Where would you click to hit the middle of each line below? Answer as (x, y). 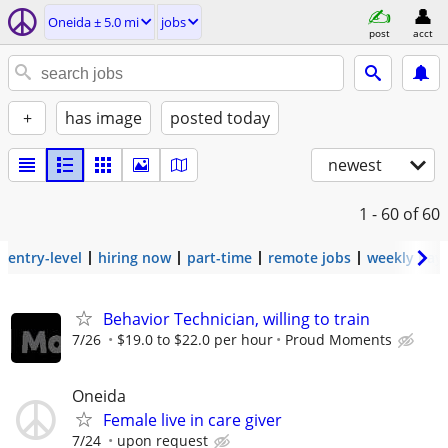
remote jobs (309, 257)
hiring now (134, 257)
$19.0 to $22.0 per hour (195, 339)
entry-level (45, 257)
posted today (220, 118)
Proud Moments (338, 339)
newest (355, 165)
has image (103, 118)
